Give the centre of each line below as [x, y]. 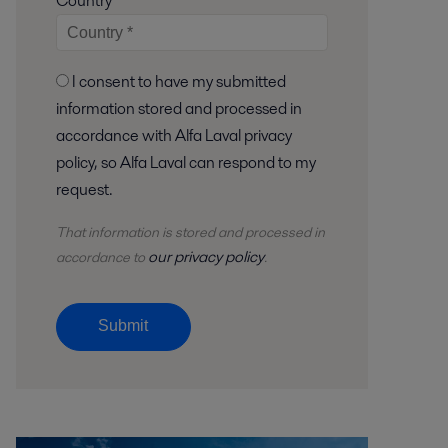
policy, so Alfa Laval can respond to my [185, 162]
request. [84, 189]
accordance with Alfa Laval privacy [173, 135]
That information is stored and [150, 231]
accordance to [101, 256]
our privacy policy [205, 256]
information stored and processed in [178, 108]
